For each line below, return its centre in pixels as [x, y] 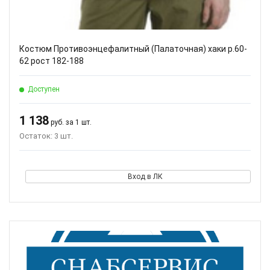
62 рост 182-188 [52, 61]
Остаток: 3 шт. [46, 136]
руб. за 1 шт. [70, 122]
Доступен [44, 89]
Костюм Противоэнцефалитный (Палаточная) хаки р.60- [133, 49]
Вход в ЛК [145, 177]
